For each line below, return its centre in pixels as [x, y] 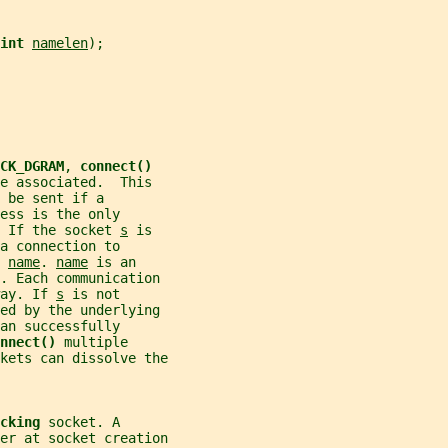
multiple [96, 341]
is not [92, 293]
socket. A [84, 421]
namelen [60, 42]
